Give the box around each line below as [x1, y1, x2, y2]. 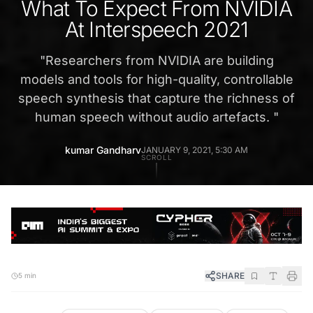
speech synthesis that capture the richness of [18, 91, 295, 106]
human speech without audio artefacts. [34, 110, 273, 125]
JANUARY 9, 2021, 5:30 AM [141, 145, 248, 156]
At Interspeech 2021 [64, 17, 249, 43]
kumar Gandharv [65, 144, 141, 156]
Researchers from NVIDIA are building [45, 53, 274, 68]
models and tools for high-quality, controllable [20, 72, 293, 87]
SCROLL [140, 153, 173, 162]
